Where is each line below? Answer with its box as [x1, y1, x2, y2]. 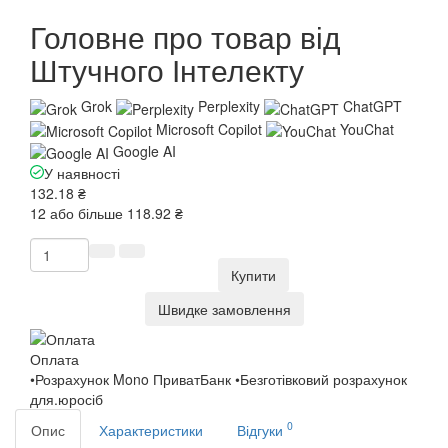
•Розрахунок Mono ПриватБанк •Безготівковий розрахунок [30, 368, 407, 389]
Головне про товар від [30, 15, 341, 59]
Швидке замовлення [157, 299, 291, 320]
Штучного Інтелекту [30, 48, 304, 92]
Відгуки [237, 419, 287, 440]
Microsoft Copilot [156, 118, 262, 139]
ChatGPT [343, 96, 402, 117]
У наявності [44, 163, 120, 184]
